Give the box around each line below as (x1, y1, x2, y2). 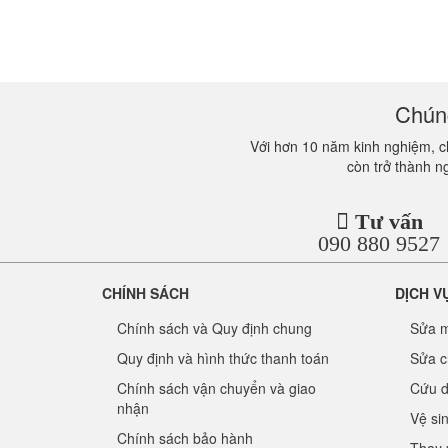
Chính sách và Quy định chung (117, 318, 312, 339)
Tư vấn (354, 209, 423, 235)
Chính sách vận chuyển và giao (117, 378, 316, 399)
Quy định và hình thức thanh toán (117, 348, 329, 369)
